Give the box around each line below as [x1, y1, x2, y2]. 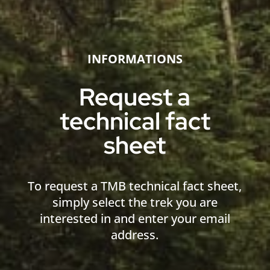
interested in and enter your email [39, 210, 230, 227]
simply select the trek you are [52, 193, 218, 210]
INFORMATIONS [87, 50, 183, 67]
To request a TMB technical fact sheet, [28, 177, 242, 194]
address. [111, 226, 159, 243]
